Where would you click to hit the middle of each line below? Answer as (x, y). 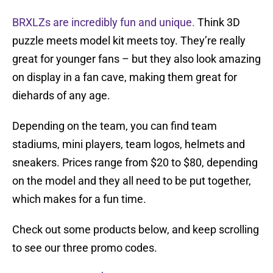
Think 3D (218, 23)
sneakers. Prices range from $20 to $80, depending (135, 163)
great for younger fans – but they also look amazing (136, 59)
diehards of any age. (61, 96)
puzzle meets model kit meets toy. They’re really (129, 41)
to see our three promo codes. (85, 248)
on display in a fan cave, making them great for (125, 77)
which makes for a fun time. (79, 199)
